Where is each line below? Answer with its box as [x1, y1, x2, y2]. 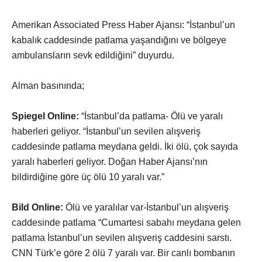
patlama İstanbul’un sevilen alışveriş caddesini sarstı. [12, 232, 232, 243]
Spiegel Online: [12, 111, 79, 121]
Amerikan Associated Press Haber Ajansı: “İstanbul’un [12, 19, 235, 30]
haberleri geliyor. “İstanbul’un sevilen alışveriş [12, 126, 201, 136]
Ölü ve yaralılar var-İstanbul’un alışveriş [63, 202, 229, 212]
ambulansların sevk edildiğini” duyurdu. [12, 50, 174, 60]
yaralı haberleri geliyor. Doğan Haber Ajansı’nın [12, 156, 208, 167]
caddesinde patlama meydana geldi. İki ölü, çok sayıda [12, 141, 238, 151]
